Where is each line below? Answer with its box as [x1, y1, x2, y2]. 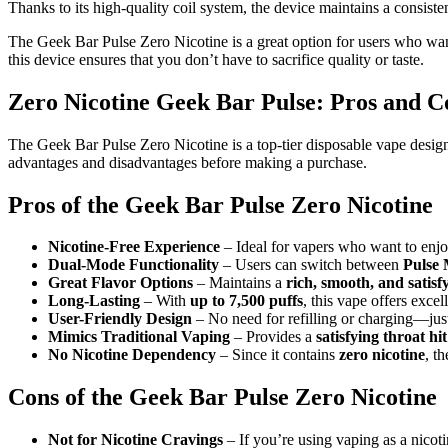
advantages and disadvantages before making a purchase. [8, 153, 367, 171]
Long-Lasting [48, 292, 140, 310]
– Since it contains [216, 346, 339, 364]
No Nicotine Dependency [48, 346, 216, 364]
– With [140, 292, 190, 310]
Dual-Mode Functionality [48, 256, 219, 274]
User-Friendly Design [48, 310, 192, 328]
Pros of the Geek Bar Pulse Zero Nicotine [8, 191, 433, 218]
